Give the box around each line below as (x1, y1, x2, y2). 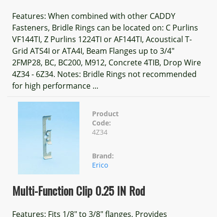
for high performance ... (12, 80, 98, 91)
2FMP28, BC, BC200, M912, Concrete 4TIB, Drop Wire (12, 57, 201, 68)
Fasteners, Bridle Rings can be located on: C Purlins (12, 22, 198, 33)
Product (92, 109, 119, 118)
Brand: (92, 151, 114, 160)
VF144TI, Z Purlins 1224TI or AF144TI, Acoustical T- (12, 34, 192, 45)
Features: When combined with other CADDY (12, 11, 175, 21)
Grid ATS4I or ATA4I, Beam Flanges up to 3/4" (12, 46, 174, 56)
